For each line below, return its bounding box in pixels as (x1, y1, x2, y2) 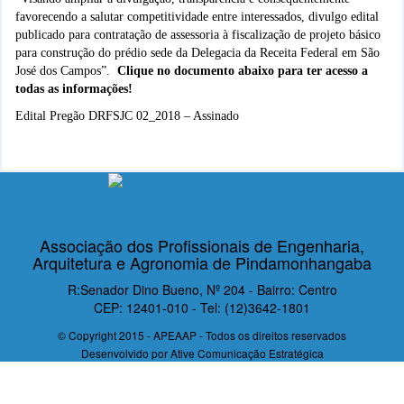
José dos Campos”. (15, 64, 117, 78)
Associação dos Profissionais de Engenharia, (40, 234, 364, 257)
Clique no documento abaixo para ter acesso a (117, 64, 368, 78)
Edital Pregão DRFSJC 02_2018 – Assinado (15, 109, 239, 123)
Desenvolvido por (80, 345, 170, 361)
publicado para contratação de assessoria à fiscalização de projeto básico (15, 28, 381, 41)
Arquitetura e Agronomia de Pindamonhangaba (32, 251, 372, 274)
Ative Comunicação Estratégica (170, 345, 324, 361)
